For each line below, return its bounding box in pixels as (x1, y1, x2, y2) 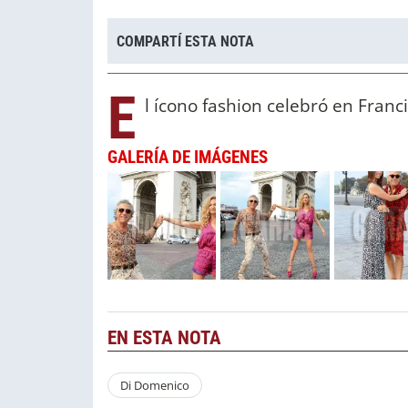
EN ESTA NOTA (107, 327, 221, 350)
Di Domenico (119, 377, 189, 394)
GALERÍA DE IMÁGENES (107, 147, 268, 168)
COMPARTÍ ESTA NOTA (117, 32, 254, 50)
